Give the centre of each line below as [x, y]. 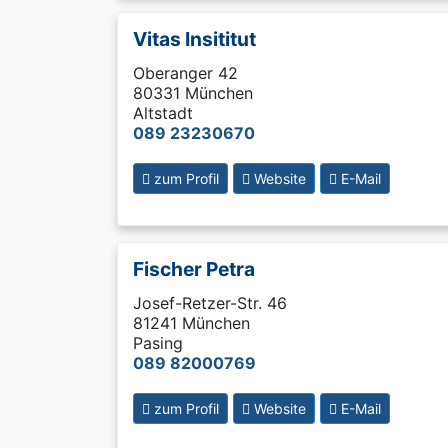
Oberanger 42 [185, 73]
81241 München [191, 323]
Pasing [158, 343]
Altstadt [163, 113]
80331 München [193, 93]
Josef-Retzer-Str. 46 [210, 303]
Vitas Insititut [194, 39]
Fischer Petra [194, 269]
